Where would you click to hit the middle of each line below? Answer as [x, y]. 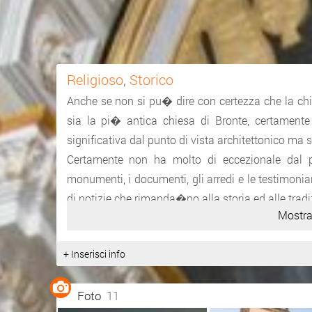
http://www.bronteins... [157, 231]
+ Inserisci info [94, 253]
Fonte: [84, 231]
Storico [151, 79]
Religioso [95, 79]
